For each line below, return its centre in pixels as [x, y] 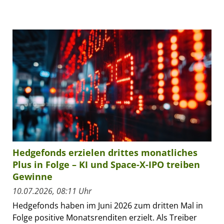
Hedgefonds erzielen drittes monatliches [105, 153]
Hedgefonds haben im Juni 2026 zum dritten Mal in [108, 206]
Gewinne [32, 177]
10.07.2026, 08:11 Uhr [52, 191]
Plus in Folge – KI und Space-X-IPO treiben [106, 165]
